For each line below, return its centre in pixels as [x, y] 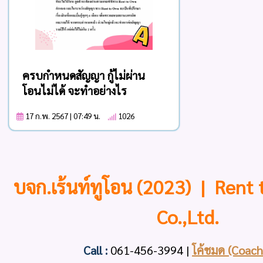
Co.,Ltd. [188, 216]
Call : [95, 250]
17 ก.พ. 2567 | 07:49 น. [65, 116]
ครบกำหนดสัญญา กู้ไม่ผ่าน [83, 75]
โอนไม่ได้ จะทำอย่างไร [74, 90]
